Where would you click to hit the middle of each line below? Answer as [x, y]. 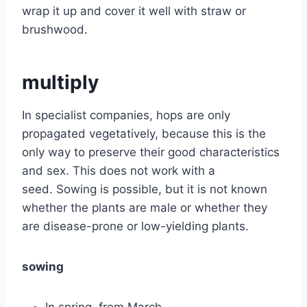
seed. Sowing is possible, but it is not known [145, 189]
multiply [60, 82]
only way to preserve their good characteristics [151, 152]
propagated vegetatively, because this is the [144, 133]
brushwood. [55, 29]
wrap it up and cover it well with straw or [134, 11]
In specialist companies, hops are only [126, 115]
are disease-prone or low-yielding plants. [135, 226]
